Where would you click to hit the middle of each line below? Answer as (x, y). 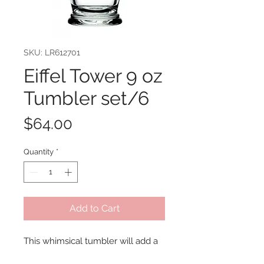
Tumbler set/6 (86, 98)
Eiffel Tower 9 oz (93, 76)
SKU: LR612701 (52, 53)
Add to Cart (94, 208)
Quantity (39, 152)
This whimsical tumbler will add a (91, 241)
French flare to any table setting (88, 254)
